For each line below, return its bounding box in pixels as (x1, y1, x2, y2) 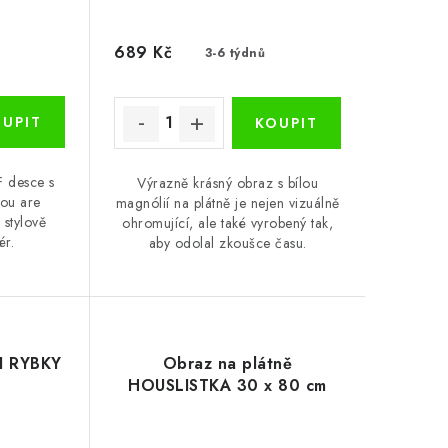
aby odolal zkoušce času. (148, 232, 307, 253)
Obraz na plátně (162, 352, 293, 376)
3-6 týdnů (204, 43, 266, 62)
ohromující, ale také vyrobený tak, (122, 212, 334, 233)
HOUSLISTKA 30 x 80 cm (128, 374, 327, 398)
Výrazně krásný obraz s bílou (137, 172, 319, 193)
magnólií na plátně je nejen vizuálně (115, 192, 340, 213)
